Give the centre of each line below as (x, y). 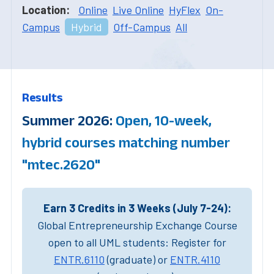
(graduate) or (137, 259)
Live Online (138, 9)
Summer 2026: (69, 120)
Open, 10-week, (164, 120)
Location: (46, 9)
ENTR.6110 (79, 259)
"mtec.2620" (61, 164)
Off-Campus (142, 27)
